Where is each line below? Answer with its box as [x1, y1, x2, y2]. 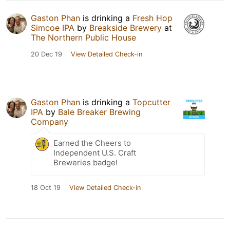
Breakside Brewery [89, 23, 162, 33]
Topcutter [132, 97, 170, 107]
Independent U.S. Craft [53, 148, 136, 158]
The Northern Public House [31, 32, 136, 43]
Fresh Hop [132, 13, 172, 23]
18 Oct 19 [31, 184, 61, 191]
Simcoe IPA [31, 23, 74, 33]
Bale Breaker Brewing [58, 107, 141, 117]
